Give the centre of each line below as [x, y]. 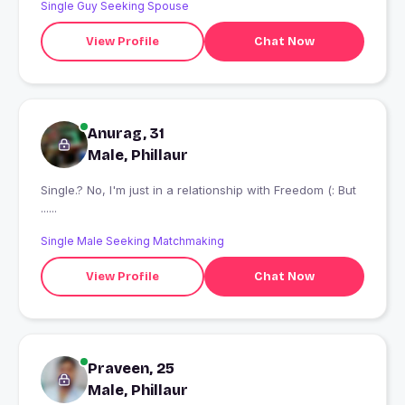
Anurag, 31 [126, 134]
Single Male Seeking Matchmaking [132, 241]
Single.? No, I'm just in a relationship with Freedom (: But [198, 190]
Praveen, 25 [131, 369]
